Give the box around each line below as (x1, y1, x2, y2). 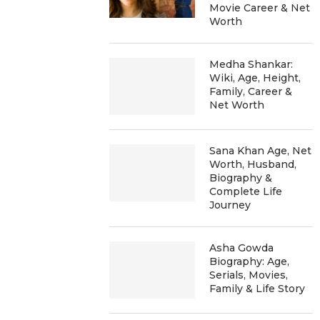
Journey (209, 199, 251, 211)
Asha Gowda (209, 241, 274, 254)
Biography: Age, (209, 255, 290, 268)
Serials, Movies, (209, 269, 289, 281)
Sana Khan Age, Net (209, 144, 312, 157)
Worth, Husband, (209, 158, 297, 171)
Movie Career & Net (209, 1, 311, 14)
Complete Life (209, 185, 283, 198)
